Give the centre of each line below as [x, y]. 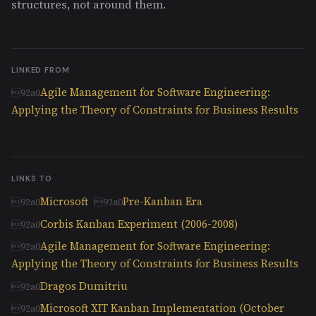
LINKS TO [32, 178]
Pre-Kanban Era [163, 201]
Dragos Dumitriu [84, 286]
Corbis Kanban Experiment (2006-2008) [139, 224]
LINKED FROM [41, 69]
